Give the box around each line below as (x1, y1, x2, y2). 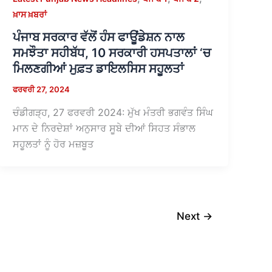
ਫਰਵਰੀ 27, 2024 (13, 84, 70, 95)
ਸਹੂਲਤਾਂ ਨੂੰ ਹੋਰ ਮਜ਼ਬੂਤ (13, 137, 94, 150)
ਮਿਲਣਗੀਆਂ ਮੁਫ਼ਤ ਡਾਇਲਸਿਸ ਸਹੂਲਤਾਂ (13, 61, 185, 76)
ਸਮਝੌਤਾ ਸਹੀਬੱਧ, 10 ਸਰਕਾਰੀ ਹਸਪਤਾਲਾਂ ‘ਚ (13, 46, 211, 61)
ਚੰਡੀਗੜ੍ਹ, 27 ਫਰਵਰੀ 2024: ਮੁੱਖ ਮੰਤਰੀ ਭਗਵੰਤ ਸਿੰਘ (13, 106, 214, 118)
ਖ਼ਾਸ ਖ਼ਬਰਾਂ (13, 8, 47, 19)
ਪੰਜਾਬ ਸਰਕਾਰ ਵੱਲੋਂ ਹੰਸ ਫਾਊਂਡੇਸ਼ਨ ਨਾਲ (13, 30, 185, 45)
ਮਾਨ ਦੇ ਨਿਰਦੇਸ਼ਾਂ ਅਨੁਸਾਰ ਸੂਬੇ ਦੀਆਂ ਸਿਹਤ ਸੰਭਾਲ (13, 121, 196, 134)
